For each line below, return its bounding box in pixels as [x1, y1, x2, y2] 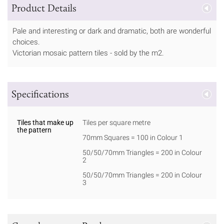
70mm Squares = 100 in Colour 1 [82, 133, 183, 142]
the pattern [17, 126, 51, 134]
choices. [12, 37, 40, 46]
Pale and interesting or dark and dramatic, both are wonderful [12, 26, 211, 35]
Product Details [11, 1, 76, 14]
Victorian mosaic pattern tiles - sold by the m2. [12, 48, 166, 57]
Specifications [11, 88, 69, 100]
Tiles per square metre [82, 118, 150, 127]
